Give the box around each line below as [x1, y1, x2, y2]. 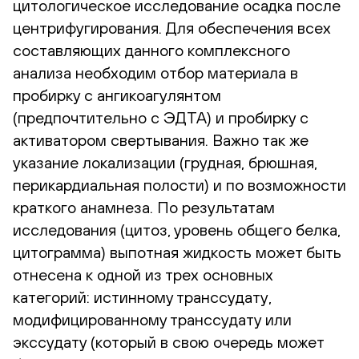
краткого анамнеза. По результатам [13, 197, 275, 216]
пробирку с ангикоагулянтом [13, 85, 221, 104]
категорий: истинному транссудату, [13, 287, 272, 306]
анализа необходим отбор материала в [13, 63, 298, 82]
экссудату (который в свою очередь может [13, 332, 324, 351]
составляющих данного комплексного [13, 40, 290, 59]
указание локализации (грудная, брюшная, [13, 152, 317, 171]
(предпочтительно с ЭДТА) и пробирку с [13, 107, 309, 127]
